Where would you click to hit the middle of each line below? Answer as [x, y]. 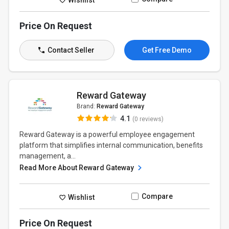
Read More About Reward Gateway [78, 168]
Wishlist [81, 197]
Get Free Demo [167, 50]
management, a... [48, 156]
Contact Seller [70, 50]
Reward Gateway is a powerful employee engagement [107, 134]
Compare [157, 196]
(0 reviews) [148, 119]
